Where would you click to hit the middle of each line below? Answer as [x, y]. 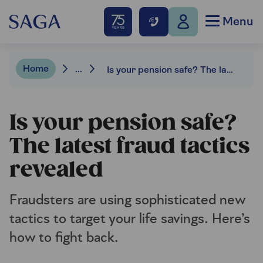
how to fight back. [64, 238]
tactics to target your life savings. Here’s [130, 219]
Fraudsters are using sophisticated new [127, 200]
